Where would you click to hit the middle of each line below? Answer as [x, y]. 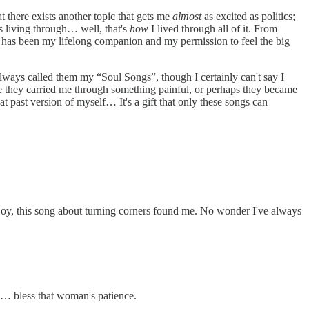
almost [187, 17]
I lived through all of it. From [213, 29]
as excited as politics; [248, 17]
